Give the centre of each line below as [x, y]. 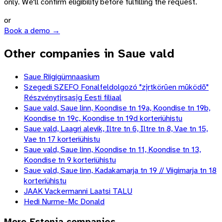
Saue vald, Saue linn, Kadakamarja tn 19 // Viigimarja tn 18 [120, 170]
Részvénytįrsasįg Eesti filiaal [73, 97]
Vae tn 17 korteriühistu [62, 139]
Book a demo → [32, 31]
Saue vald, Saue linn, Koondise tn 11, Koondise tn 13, [112, 149]
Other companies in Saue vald [89, 54]
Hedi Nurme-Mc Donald [64, 201]
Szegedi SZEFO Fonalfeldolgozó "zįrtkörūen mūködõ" [116, 87]
